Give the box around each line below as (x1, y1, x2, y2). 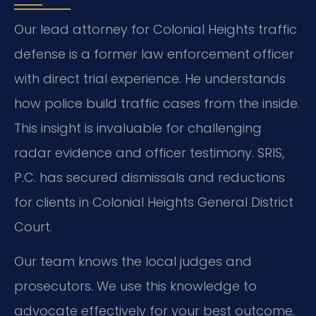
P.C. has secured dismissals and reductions (14, 168, 285, 186)
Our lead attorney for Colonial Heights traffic (14, 20, 297, 38)
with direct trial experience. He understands (14, 69, 286, 87)
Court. (14, 217, 52, 236)
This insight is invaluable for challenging (14, 119, 262, 137)
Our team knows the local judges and (14, 253, 252, 271)
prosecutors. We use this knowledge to (14, 277, 257, 296)
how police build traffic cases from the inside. (14, 94, 300, 112)
